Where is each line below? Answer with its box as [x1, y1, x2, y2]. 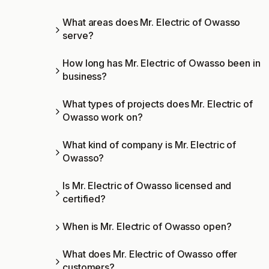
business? [62, 70, 107, 83]
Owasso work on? [62, 111, 143, 124]
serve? [62, 29, 94, 42]
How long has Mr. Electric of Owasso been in [62, 57, 261, 70]
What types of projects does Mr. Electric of [62, 98, 253, 110]
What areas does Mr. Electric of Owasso [62, 16, 241, 29]
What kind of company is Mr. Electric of [62, 139, 237, 151]
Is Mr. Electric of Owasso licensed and [62, 180, 232, 192]
